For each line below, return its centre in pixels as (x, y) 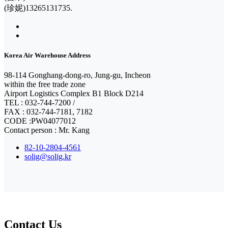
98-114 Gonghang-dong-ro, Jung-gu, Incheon (77, 75)
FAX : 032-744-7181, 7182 (48, 112)
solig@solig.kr (48, 157)
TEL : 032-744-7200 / (39, 103)
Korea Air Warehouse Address (47, 55)
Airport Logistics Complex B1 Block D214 (74, 94)
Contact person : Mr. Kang (47, 130)
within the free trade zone (45, 84)
